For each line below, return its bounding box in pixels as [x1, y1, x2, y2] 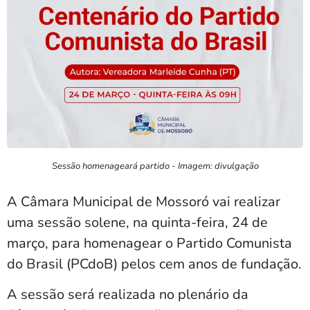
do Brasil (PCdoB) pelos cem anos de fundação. [7, 254, 302, 273]
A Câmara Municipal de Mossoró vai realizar [7, 192, 280, 211]
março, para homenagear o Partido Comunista [7, 233, 292, 253]
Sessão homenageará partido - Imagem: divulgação [51, 159, 259, 172]
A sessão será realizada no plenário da [7, 284, 248, 304]
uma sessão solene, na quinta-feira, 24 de [7, 212, 268, 232]
